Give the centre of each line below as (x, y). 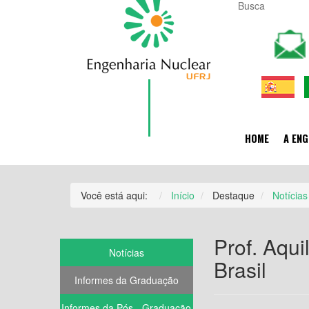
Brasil (240, 270)
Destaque (233, 196)
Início (183, 196)
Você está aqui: (117, 196)
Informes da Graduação (126, 280)
